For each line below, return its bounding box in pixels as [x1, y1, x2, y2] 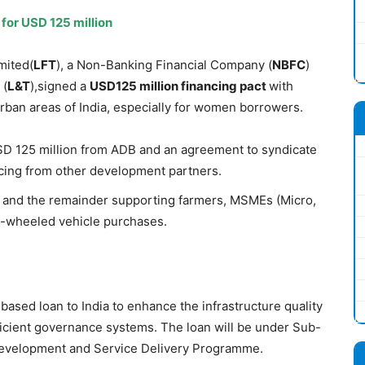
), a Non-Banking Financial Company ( [56, 56, 272, 73]
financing [181, 77, 240, 94]
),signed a [30, 77, 90, 94]
